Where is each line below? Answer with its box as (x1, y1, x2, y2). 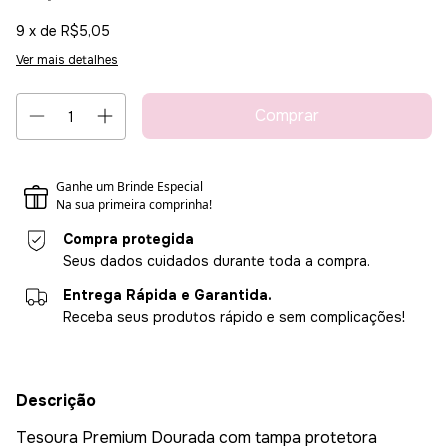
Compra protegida (63, 230, 195, 249)
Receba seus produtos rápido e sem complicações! (63, 308, 406, 327)
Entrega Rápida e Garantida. (63, 286, 273, 305)
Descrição (16, 390, 96, 412)
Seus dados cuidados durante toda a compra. (63, 252, 371, 271)
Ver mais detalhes (16, 52, 118, 69)
